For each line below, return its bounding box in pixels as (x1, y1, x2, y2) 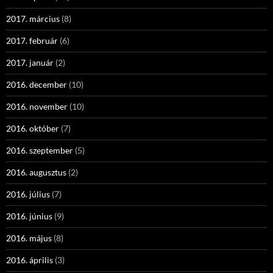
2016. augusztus (6, 167, 66, 177)
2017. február (6, 35, 58, 46)
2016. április (6, 255, 53, 265)
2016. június (6, 211, 52, 221)
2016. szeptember (6, 145, 73, 155)
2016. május (6, 233, 52, 243)
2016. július (6, 189, 50, 199)
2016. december (6, 79, 67, 90)
